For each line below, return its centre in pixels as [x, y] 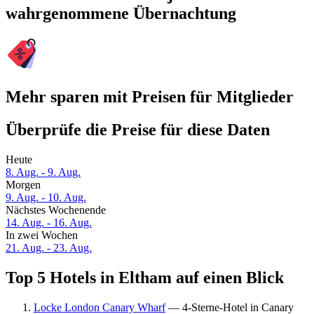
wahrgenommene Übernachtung [121, 14]
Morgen [23, 185]
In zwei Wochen [42, 235]
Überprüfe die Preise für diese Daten [138, 130]
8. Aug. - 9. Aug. [43, 172]
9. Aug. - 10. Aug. [46, 198]
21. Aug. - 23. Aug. [49, 248]
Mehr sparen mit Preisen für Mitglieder [150, 97]
